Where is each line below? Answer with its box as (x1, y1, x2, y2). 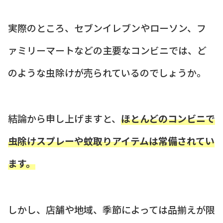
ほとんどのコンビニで (121, 111, 215, 125)
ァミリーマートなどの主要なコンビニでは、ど (8, 43, 207, 57)
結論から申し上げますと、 (8, 111, 121, 125)
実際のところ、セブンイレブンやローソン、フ (8, 20, 206, 34)
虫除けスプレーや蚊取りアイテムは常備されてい (8, 134, 215, 148)
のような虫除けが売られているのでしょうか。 (8, 65, 206, 79)
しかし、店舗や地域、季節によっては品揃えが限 (8, 202, 215, 216)
